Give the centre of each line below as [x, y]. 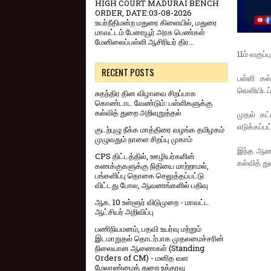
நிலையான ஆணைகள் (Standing [150, 248]
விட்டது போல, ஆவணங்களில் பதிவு [152, 185]
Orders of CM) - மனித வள [142, 257]
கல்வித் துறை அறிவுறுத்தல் [138, 112]
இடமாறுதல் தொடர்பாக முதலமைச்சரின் [159, 238]
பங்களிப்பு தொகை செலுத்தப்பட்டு [149, 175]
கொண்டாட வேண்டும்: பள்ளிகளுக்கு [154, 103]
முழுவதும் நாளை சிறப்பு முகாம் [144, 139]
